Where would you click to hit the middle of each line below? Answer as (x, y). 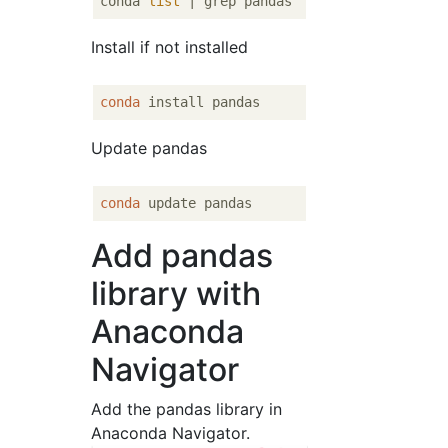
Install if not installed (170, 47)
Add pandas (182, 255)
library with (176, 293)
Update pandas (149, 148)
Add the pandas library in (187, 409)
